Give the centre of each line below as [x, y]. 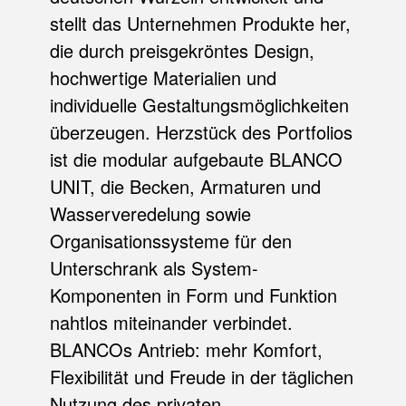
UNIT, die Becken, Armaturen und [185, 186]
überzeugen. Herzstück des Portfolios [201, 131]
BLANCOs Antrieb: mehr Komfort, [186, 349]
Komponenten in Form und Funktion [193, 295]
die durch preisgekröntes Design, [182, 50]
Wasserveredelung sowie [150, 213]
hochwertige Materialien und [163, 77]
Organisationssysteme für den [170, 240]
